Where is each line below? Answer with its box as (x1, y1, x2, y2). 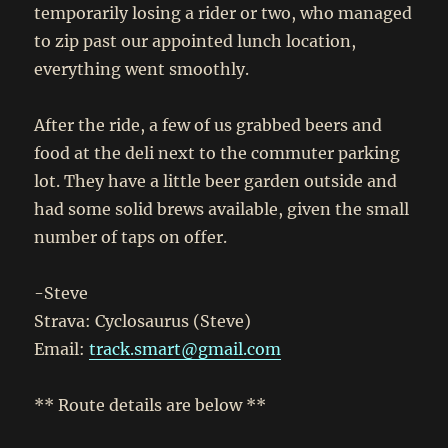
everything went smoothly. (34, 58, 250, 79)
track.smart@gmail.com (89, 338, 282, 359)
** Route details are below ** (34, 394, 267, 415)
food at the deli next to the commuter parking (34, 142, 401, 163)
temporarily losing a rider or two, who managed (34, 2, 413, 23)
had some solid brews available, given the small (34, 198, 410, 219)
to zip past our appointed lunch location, (34, 30, 357, 51)
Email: (34, 338, 90, 359)
